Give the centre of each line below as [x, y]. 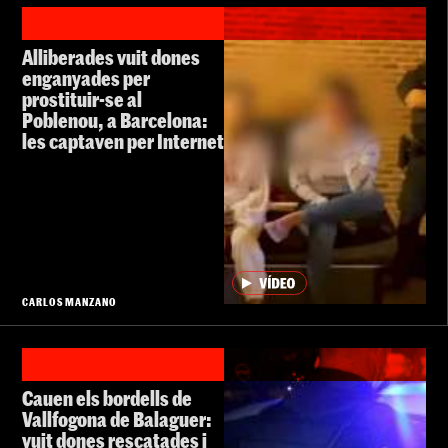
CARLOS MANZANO [69, 301]
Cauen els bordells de [107, 397]
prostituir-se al [82, 98]
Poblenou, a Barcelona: [115, 119]
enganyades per [86, 77]
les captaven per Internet [123, 140]
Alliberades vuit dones [111, 56]
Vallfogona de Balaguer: [117, 418]
